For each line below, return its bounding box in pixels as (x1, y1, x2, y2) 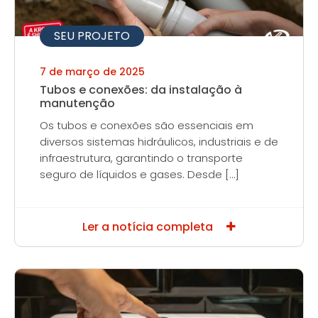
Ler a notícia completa (82, 219, 216, 235)
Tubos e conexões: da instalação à (40, 82, 242, 98)
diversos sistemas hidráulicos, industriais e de (40, 134, 278, 149)
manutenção (40, 95, 115, 111)
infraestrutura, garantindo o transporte (40, 150, 243, 165)
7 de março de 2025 (40, 65, 145, 79)
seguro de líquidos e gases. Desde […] (40, 167, 239, 182)
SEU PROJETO (54, 28, 130, 44)
